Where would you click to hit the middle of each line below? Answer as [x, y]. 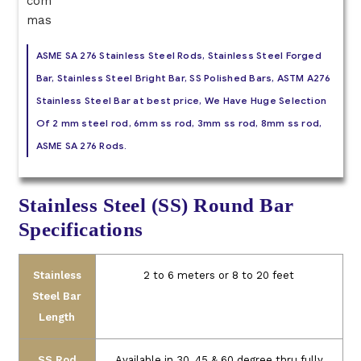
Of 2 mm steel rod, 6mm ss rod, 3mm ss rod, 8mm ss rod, [179, 122]
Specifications [81, 230]
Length [57, 317]
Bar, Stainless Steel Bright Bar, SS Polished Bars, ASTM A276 [183, 77]
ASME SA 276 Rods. [81, 145]
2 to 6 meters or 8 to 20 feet [219, 276]
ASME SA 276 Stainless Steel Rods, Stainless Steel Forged [178, 55]
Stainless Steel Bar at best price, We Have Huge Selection [181, 100]
